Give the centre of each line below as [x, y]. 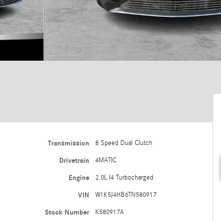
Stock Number [67, 212]
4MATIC [106, 160]
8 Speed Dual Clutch [124, 143]
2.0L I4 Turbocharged [124, 178]
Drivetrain [74, 161]
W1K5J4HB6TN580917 [126, 195]
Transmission [68, 143]
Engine [79, 178]
